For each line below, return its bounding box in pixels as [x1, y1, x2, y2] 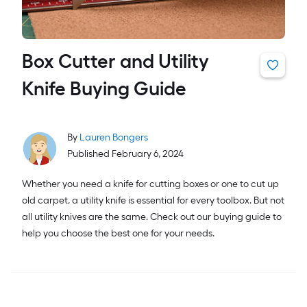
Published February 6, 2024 [67, 148, 184, 160]
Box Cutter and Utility [22, 49, 209, 73]
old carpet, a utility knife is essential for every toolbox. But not [22, 195, 284, 207]
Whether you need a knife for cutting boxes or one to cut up [22, 178, 279, 191]
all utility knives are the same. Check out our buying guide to [22, 211, 282, 223]
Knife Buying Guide [22, 77, 186, 101]
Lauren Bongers [79, 132, 148, 144]
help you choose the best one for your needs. [22, 228, 214, 240]
